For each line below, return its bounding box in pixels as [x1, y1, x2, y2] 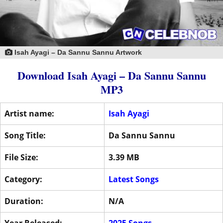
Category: [4, 174, 42, 185]
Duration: [4, 196, 43, 207]
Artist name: [4, 108, 54, 119]
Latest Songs [109, 174, 159, 185]
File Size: [4, 152, 38, 163]
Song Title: [4, 130, 46, 141]
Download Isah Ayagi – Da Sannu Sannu [17, 67, 206, 84]
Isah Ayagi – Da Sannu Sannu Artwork [12, 48, 142, 57]
